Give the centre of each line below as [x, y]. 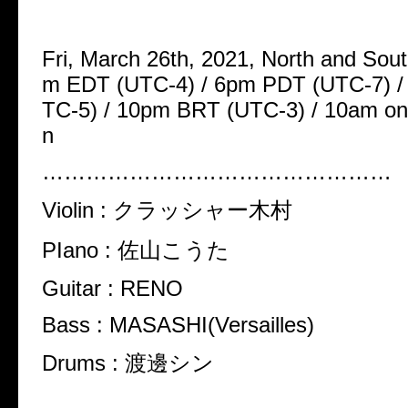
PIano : [80, 250]
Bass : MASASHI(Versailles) [178, 325]
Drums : [83, 363]
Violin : [77, 210]
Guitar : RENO [112, 289]
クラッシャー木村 [203, 210]
